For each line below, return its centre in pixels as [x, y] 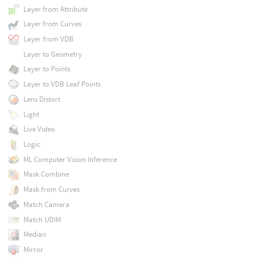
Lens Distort [42, 99]
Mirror [33, 249]
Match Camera [46, 204]
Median [35, 235]
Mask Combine [46, 174]
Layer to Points [46, 69]
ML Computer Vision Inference [70, 159]
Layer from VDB [48, 39]
